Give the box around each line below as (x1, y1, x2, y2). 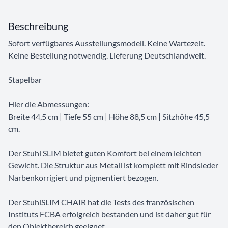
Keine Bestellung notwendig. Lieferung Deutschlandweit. (8, 50, 206, 61)
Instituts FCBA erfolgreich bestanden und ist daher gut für (8, 209, 211, 219)
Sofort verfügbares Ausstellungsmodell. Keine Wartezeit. (8, 38, 205, 48)
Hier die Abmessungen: (8, 99, 89, 109)
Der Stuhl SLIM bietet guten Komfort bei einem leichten (8, 148, 202, 158)
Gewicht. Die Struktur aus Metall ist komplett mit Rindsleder (8, 160, 218, 170)
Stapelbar (8, 75, 42, 85)
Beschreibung (8, 20, 68, 33)
